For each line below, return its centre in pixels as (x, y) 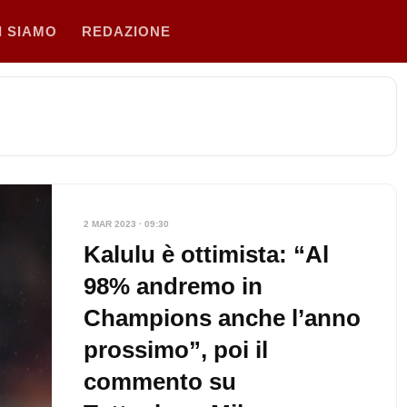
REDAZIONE (126, 31)
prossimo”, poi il (175, 350)
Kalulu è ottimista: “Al (206, 254)
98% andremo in (173, 286)
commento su (159, 382)
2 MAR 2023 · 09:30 (126, 224)
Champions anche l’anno (222, 318)
